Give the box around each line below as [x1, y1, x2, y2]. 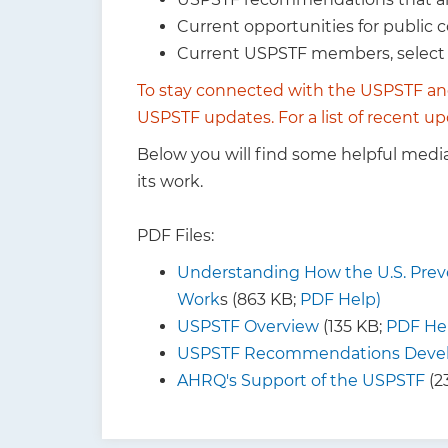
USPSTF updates [137, 108, 271, 127]
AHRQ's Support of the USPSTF [177, 371, 425, 390]
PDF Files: [137, 226, 214, 245]
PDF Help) [300, 290, 381, 309]
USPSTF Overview [177, 317, 319, 336]
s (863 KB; [220, 290, 300, 309]
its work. [137, 172, 203, 191]
